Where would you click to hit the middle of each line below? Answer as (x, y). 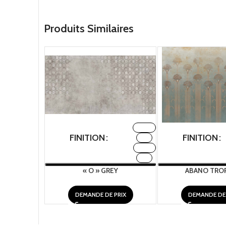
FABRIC (144, 127)
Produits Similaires (89, 29)
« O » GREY (100, 171)
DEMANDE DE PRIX (100, 194)
